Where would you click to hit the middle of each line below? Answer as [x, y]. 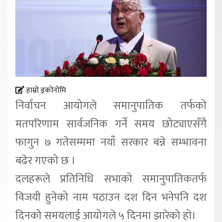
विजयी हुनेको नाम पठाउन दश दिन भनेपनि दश [111, 198]
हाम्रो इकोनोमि [45, 91]
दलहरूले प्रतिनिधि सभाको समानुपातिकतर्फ [111, 179]
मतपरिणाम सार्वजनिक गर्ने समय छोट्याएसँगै [111, 124]
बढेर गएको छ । [46, 161]
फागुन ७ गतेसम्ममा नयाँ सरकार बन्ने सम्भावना [111, 143]
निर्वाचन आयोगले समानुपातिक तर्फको [111, 106]
